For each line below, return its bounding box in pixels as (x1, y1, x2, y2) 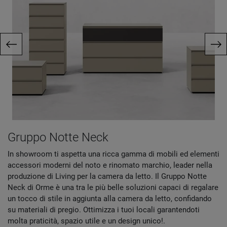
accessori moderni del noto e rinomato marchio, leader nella (8, 161, 212, 170)
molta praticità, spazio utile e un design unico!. (8, 216, 165, 226)
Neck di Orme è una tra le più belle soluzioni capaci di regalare (8, 183, 218, 193)
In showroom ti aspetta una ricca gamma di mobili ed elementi (8, 149, 219, 159)
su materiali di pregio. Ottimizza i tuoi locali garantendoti (8, 205, 200, 215)
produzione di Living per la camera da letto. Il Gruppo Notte (8, 172, 207, 181)
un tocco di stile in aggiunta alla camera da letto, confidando (8, 194, 212, 204)
